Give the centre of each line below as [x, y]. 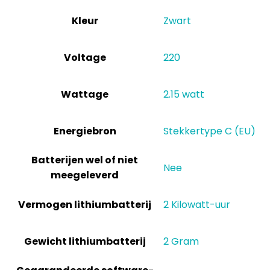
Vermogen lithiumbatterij [85, 205]
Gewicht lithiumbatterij [85, 241]
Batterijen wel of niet [85, 160]
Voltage [85, 58]
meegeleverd [85, 175]
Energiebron [85, 131]
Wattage [85, 94]
